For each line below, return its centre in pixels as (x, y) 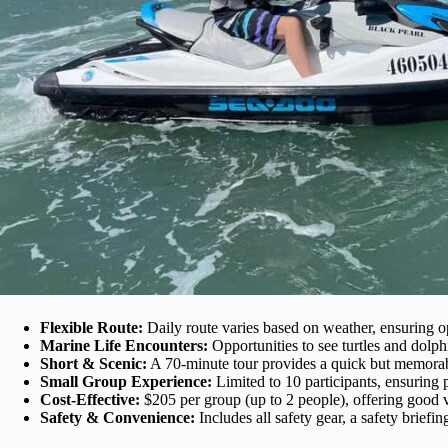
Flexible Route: (91, 327)
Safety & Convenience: (117, 417)
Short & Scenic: (93, 363)
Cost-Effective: (90, 399)
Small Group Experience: (126, 381)
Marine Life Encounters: (124, 345)
